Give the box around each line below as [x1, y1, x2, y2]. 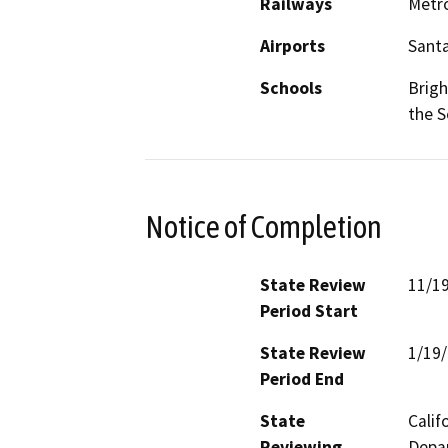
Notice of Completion [145, 208, 382, 245]
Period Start [260, 299, 358, 322]
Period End [260, 367, 344, 390]
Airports [260, 35, 325, 58]
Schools [260, 77, 322, 100]
